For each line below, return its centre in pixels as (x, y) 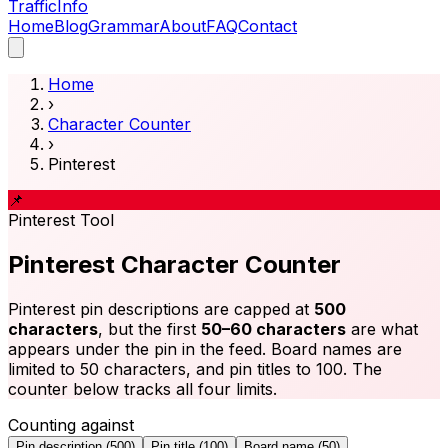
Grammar (123, 26)
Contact (267, 26)
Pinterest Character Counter (174, 264)
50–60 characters (273, 328)
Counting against (71, 424)
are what (382, 328)
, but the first (149, 328)
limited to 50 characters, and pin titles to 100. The (195, 368)
